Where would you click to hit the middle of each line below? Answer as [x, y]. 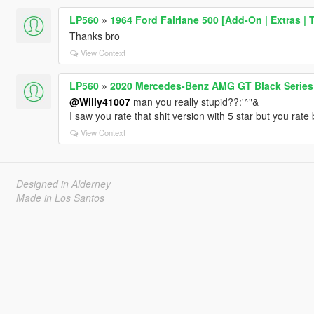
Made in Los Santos [60, 197]
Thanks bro [94, 35]
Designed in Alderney [63, 183]
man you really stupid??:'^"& [194, 101]
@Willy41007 [100, 101]
